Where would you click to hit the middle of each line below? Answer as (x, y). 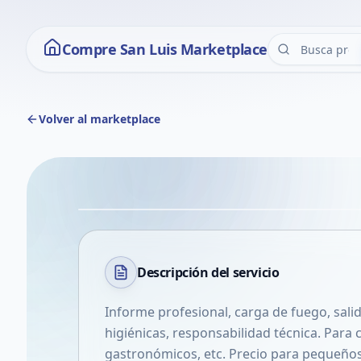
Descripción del (185, 272)
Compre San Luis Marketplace (165, 49)
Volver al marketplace (100, 119)
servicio (256, 272)
